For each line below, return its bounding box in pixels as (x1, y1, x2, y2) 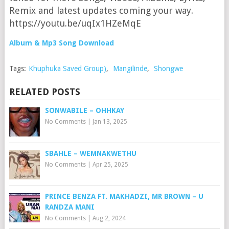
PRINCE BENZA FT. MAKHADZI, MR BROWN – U (44, 192, 203, 200)
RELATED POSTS (9, 86, 80, 97)
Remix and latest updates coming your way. (9, 5, 193, 16)
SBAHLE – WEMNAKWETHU (44, 149, 136, 157)
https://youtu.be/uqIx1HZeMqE (9, 18, 141, 29)
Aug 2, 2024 (92, 215, 126, 222)
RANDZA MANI (44, 203, 95, 211)
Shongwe (153, 64, 183, 73)
